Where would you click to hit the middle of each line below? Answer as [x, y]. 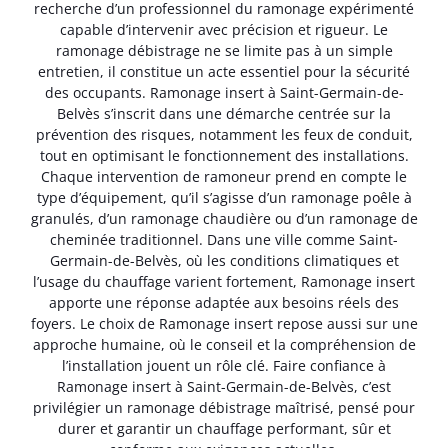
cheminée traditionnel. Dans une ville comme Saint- [224, 239]
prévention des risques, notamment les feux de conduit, [224, 134]
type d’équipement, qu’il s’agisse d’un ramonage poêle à [224, 197]
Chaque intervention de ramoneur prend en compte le [224, 176]
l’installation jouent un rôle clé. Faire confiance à [224, 365]
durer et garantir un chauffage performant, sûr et [224, 428]
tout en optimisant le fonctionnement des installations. [224, 155]
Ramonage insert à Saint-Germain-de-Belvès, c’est [224, 386]
